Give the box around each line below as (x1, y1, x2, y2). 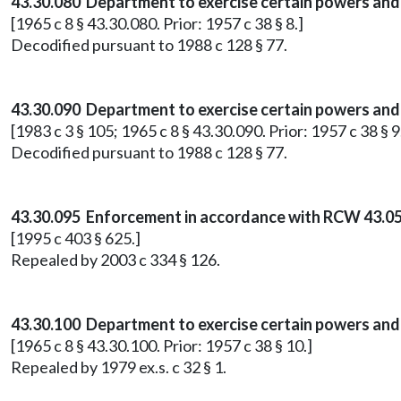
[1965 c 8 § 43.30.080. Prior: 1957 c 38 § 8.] (11, 13, 303, 33)
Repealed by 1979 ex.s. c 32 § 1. (11, 357, 226, 377)
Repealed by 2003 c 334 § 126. (11, 250, 220, 269)
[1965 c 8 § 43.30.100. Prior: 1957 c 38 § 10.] (11, 336, 312, 355)
